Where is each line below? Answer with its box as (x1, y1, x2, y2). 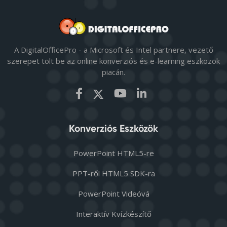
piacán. (102, 67, 125, 78)
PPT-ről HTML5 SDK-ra (72, 168, 155, 179)
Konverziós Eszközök (69, 123, 158, 135)
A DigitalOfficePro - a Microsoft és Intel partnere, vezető (14, 45, 213, 55)
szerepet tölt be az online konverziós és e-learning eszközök (7, 56, 220, 66)
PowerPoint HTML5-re (73, 148, 154, 159)
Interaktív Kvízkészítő (75, 209, 152, 219)
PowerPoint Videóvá (78, 188, 149, 199)
